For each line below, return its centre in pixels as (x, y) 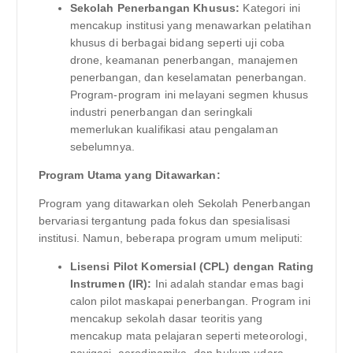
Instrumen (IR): (111, 284)
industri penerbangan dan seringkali (161, 112)
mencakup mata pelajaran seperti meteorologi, (188, 336)
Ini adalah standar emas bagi (227, 284)
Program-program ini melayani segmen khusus (189, 95)
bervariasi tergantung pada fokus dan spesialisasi (164, 221)
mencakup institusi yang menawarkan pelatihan (190, 26)
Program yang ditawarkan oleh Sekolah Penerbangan (175, 204)
